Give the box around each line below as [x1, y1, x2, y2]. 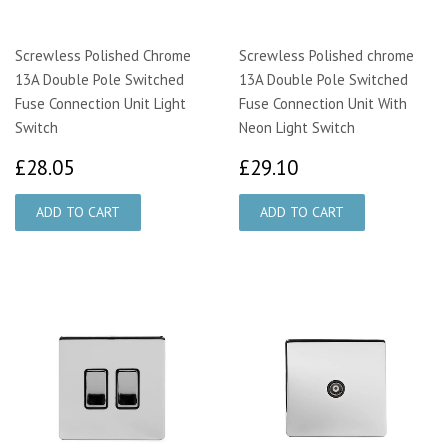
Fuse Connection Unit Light [15, 94, 186, 114]
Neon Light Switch [239, 118, 355, 138]
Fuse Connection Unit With [239, 94, 407, 114]
